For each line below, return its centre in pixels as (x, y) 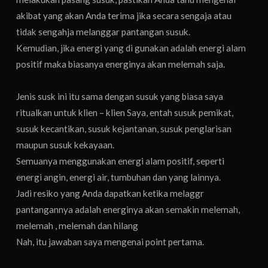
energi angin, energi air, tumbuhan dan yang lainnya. (119, 177)
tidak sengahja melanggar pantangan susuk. (103, 31)
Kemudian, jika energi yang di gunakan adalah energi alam (131, 48)
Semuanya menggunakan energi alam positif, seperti (121, 161)
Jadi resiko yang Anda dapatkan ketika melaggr (110, 193)
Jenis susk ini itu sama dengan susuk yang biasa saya (120, 96)
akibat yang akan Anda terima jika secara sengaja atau (124, 15)
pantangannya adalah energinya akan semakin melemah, (128, 209)
